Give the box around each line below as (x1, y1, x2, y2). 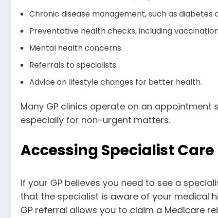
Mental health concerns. (29, 42, 123, 54)
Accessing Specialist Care (20, 140, 214, 161)
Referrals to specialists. (29, 59, 118, 71)
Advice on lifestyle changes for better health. (29, 76, 202, 88)
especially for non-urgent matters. (20, 114, 170, 127)
